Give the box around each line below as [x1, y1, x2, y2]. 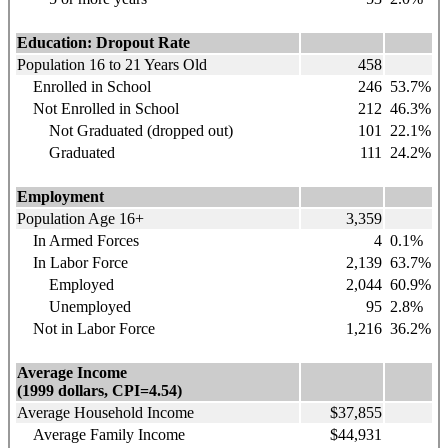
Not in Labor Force [17, 319, 155, 337]
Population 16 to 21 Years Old [17, 55, 207, 73]
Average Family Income [17, 425, 185, 443]
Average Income [17, 363, 127, 381]
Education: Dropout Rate [17, 33, 190, 51]
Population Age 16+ [17, 209, 144, 227]
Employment [17, 187, 104, 205]
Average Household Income [17, 403, 194, 421]
